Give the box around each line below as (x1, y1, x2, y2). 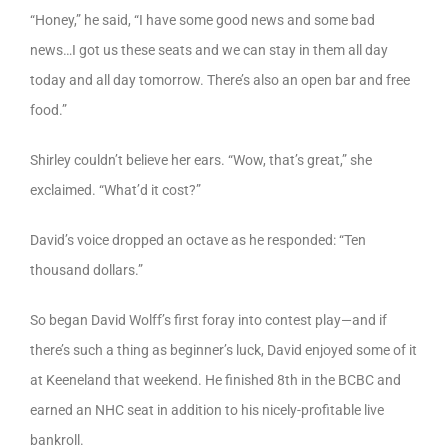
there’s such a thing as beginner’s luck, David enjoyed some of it (30, 341, 417, 358)
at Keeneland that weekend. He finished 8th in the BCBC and (30, 371, 401, 388)
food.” (30, 101, 67, 118)
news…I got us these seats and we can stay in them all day (30, 41, 388, 58)
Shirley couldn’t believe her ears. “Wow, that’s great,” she (30, 151, 372, 168)
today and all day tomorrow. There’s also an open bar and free (30, 71, 410, 88)
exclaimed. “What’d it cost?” (30, 181, 201, 198)
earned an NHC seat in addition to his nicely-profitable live (30, 401, 384, 418)
